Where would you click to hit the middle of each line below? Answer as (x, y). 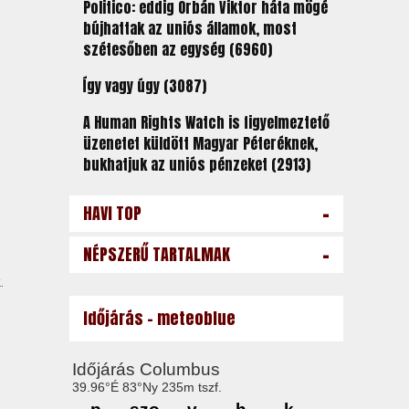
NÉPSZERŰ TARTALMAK (156, 254)
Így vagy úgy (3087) (144, 86)
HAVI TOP (112, 213)
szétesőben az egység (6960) (177, 49)
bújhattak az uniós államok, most (189, 28)
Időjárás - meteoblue (159, 318)
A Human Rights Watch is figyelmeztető (206, 122)
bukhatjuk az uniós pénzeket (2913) (196, 164)
